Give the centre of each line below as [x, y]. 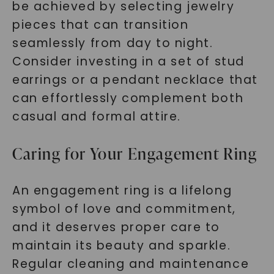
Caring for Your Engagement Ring [135, 154]
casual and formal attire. [96, 117]
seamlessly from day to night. [113, 43]
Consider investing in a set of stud [128, 61]
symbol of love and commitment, [124, 209]
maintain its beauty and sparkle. [121, 246]
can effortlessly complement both [128, 98]
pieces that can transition [100, 25]
